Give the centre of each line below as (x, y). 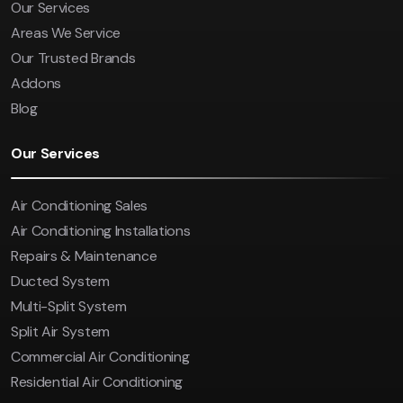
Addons (36, 84)
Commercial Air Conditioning (100, 357)
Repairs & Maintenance (84, 256)
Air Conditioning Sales (79, 206)
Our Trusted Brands (73, 58)
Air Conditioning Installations (101, 231)
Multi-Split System (69, 307)
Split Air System (60, 332)
